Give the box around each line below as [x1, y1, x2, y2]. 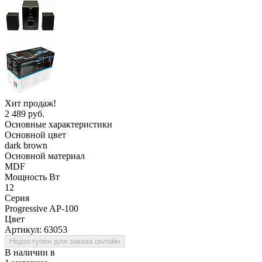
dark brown [5, 140, 47, 150]
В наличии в [5, 247, 55, 257]
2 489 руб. [5, 108, 44, 119]
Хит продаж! [5, 98, 56, 108]
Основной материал [5, 150, 85, 161]
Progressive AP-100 [5, 203, 78, 213]
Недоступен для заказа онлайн [9, 236, 120, 246]
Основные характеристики [5, 119, 112, 129]
